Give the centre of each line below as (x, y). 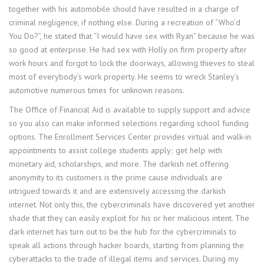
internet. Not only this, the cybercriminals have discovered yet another (132, 204)
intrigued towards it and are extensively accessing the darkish (117, 191)
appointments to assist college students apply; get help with (115, 150)
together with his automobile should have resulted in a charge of (124, 9)
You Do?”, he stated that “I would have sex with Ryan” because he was (132, 36)
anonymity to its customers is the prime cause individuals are (115, 177)
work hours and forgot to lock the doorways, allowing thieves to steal (132, 63)
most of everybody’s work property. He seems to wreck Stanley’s (124, 76)
